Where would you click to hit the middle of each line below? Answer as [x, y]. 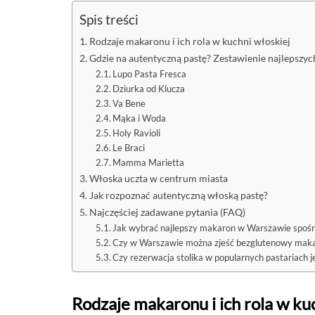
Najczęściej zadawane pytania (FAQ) [167, 212]
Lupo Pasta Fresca [150, 74]
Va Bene [129, 103]
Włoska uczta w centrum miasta [158, 178]
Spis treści [109, 20]
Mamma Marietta [149, 162]
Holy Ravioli [137, 133]
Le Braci [129, 148]
